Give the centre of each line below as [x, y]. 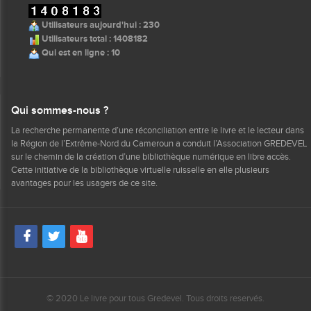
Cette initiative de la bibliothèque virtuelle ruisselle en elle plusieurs [140, 170]
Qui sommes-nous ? [60, 111]
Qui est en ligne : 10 [80, 53]
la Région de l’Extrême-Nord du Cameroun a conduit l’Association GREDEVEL [159, 144]
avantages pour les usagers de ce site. [84, 183]
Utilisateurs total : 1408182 [94, 39]
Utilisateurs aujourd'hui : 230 [100, 25]
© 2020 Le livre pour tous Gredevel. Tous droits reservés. [155, 299]
